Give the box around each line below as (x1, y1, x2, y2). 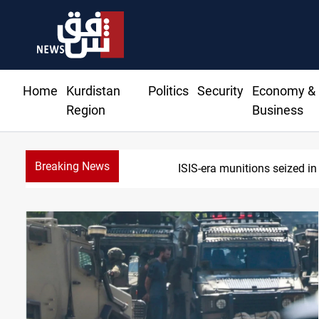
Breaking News (35, 159, 110, 174)
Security (197, 83, 244, 99)
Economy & (251, 83, 315, 99)
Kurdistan (66, 83, 120, 99)
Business (251, 103, 303, 118)
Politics (147, 83, 189, 99)
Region (66, 103, 105, 118)
